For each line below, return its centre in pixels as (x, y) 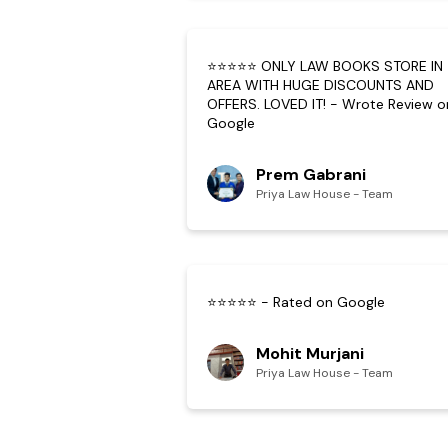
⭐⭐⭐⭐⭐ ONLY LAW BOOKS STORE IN (325, 66)
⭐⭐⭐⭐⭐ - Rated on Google (296, 302)
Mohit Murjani (310, 353)
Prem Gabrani (311, 174)
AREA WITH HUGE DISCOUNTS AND (320, 85)
